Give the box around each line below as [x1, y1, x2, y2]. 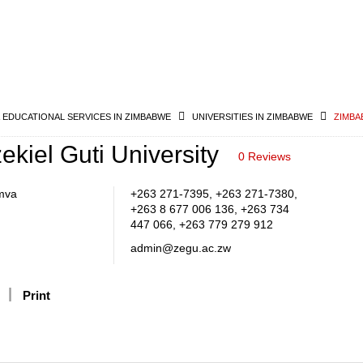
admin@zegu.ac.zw [130, 241, 231, 254]
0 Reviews [237, 150, 291, 163]
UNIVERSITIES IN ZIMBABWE [192, 112, 313, 122]
